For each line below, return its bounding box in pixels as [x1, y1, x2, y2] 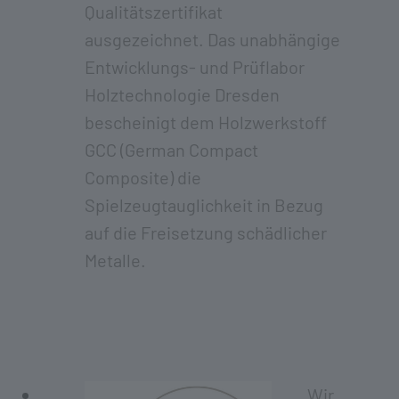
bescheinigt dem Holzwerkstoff [85, 110, 327, 133]
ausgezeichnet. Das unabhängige [85, 28, 340, 50]
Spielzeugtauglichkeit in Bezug [85, 193, 323, 216]
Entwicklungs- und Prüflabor [85, 55, 305, 77]
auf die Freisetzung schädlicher [85, 221, 327, 243]
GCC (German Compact [85, 138, 258, 160]
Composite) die [85, 166, 201, 188]
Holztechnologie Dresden [85, 83, 280, 105]
